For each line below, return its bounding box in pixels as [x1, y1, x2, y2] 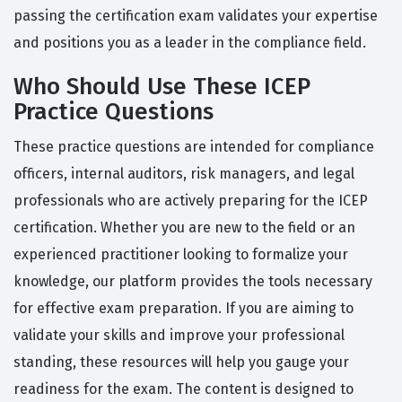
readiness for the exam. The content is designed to [13, 380, 354, 398]
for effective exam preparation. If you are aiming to [13, 300, 354, 318]
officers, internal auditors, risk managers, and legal [13, 165, 354, 183]
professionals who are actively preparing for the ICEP [13, 192, 368, 210]
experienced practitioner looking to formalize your [13, 246, 348, 264]
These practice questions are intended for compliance [13, 138, 374, 156]
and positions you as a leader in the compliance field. [13, 34, 366, 52]
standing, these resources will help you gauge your [13, 354, 349, 371]
